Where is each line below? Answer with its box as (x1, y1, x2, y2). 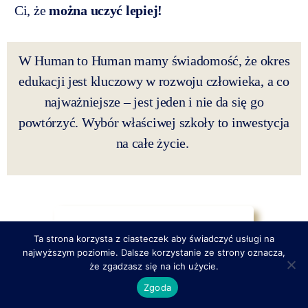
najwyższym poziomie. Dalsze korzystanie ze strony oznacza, (23, 247, 285, 258)
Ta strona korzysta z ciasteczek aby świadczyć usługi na (34, 233, 274, 244)
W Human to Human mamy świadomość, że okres (18, 53, 290, 69)
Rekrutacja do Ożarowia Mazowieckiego (81, 221, 227, 232)
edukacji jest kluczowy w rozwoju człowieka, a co (19, 74, 289, 89)
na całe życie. (115, 135, 192, 151)
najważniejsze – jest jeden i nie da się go (44, 94, 264, 110)
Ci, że (14, 3, 49, 19)
